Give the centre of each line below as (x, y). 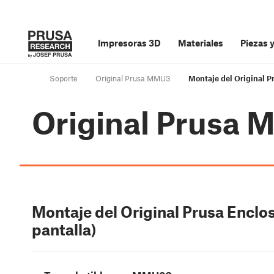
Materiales (201, 43)
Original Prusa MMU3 (133, 79)
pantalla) (64, 230)
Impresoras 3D (129, 43)
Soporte (64, 79)
